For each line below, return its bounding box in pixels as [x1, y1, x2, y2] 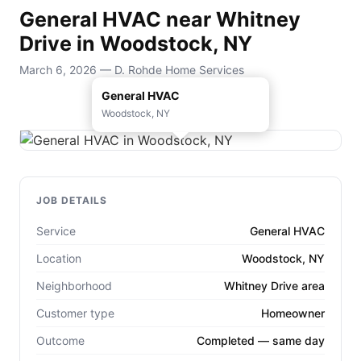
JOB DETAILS [36, 193, 107, 206]
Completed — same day [197, 333, 325, 347]
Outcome [36, 333, 85, 347]
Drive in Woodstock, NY [19, 31, 252, 56]
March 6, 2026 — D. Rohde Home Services [19, 62, 244, 77]
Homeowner [261, 305, 325, 320]
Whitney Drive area [224, 278, 325, 293]
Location [36, 251, 81, 265]
